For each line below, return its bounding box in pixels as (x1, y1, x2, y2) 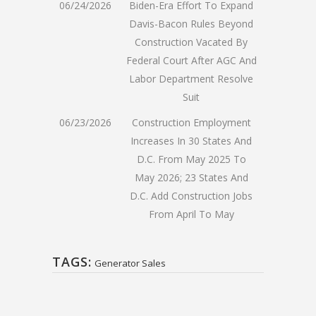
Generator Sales (95, 256, 166, 269)
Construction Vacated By (135, 35, 248, 49)
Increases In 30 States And (130, 133, 252, 147)
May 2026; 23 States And (134, 170, 248, 184)
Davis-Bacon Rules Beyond (129, 16, 253, 30)
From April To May (148, 207, 234, 221)
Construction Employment (131, 115, 251, 129)
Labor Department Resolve (129, 71, 253, 85)
